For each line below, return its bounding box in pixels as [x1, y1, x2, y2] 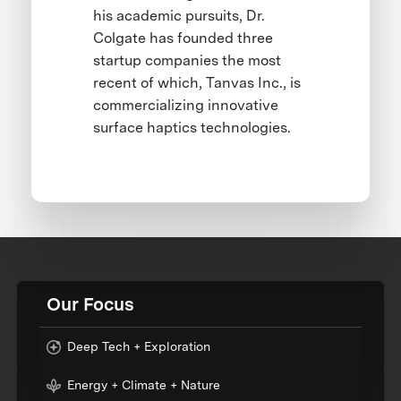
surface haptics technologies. [93, 119, 292, 137]
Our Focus [47, 293, 135, 315]
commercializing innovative [93, 97, 279, 115]
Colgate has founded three [93, 30, 274, 47]
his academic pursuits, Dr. [93, 7, 266, 25]
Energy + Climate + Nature [67, 378, 221, 393]
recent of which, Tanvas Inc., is [93, 74, 302, 92]
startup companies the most [93, 52, 282, 70]
